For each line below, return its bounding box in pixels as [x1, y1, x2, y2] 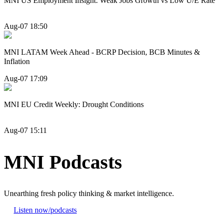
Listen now [14, 206, 48, 215]
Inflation [4, 57, 30, 66]
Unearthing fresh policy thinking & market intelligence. [4, 189, 174, 198]
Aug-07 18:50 [4, 22, 47, 31]
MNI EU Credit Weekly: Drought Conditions [4, 100, 144, 109]
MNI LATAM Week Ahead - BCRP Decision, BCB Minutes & [4, 48, 200, 57]
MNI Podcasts [4, 151, 122, 174]
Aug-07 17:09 [4, 74, 47, 83]
